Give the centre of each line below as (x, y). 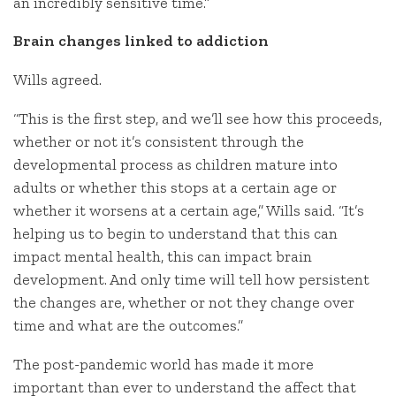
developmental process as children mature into (175, 164)
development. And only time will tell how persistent (191, 279)
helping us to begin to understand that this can (175, 233)
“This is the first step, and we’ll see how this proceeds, (198, 118)
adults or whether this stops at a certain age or (175, 187)
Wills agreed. (57, 80)
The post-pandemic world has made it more (164, 364)
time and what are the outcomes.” (128, 325)
